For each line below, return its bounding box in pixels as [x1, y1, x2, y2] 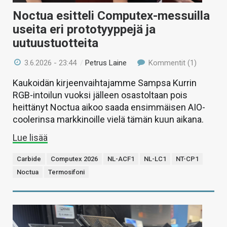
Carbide [17, 155, 41, 163]
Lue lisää [13, 132, 48, 143]
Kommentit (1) [146, 58, 197, 67]
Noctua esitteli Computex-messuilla [13, 8, 210, 23]
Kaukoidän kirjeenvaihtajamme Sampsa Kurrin [13, 77, 197, 88]
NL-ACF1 [107, 155, 134, 163]
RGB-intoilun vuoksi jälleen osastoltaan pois [13, 89, 187, 100]
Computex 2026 [51, 155, 98, 163]
